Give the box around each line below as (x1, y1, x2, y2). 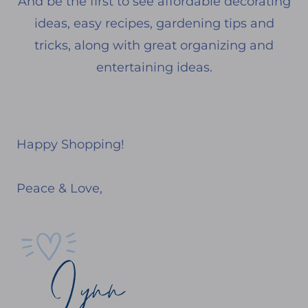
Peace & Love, (16, 180, 102, 196)
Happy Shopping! (16, 136, 124, 152)
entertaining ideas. (96, 59, 212, 75)
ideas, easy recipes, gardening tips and (34, 15, 274, 31)
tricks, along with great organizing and (34, 37, 274, 53)
